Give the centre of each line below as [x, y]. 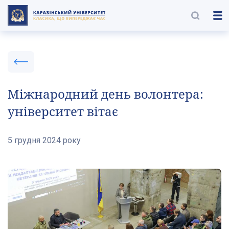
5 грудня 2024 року [44, 140]
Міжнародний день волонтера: [106, 94]
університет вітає [63, 111]
